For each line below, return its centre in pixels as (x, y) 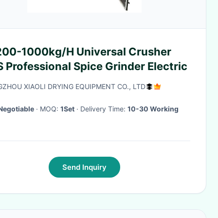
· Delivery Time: (104, 109)
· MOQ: (50, 109)
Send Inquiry (84, 167)
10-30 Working (153, 109)
